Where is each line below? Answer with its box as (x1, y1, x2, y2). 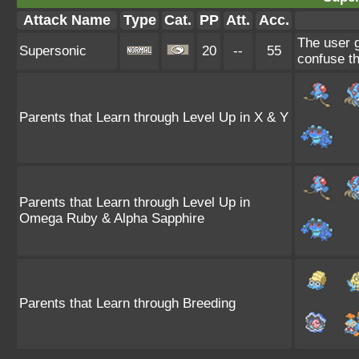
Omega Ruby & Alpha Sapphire (19, 211, 204, 226)
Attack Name (23, 12, 111, 28)
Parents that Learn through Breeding (19, 296, 236, 311)
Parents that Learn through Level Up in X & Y (19, 110, 288, 125)
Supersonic (19, 43, 87, 58)
